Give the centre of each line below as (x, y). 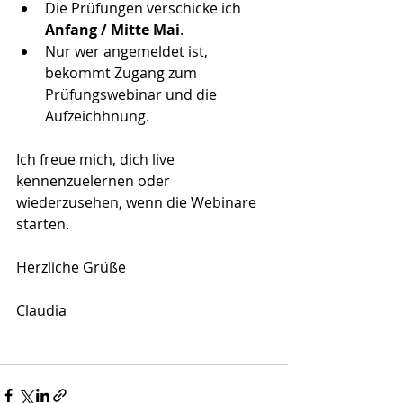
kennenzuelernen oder (95, 181)
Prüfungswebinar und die (133, 95)
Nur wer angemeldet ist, (128, 52)
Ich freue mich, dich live (97, 160)
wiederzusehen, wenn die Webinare (138, 203)
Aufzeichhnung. (97, 116)
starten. (43, 224)
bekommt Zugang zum (123, 73)
